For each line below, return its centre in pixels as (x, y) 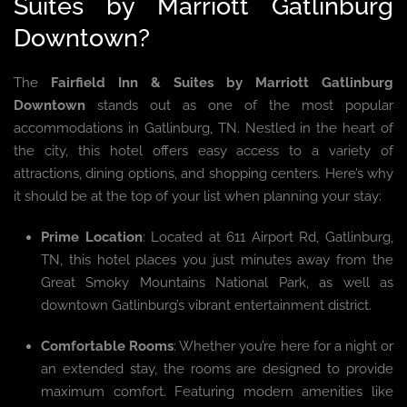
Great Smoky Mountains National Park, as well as (217, 283)
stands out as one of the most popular (239, 105)
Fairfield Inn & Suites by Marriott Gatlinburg (222, 83)
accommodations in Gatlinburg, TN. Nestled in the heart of (203, 128)
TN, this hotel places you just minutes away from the (217, 260)
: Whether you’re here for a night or (283, 346)
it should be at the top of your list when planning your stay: (198, 196)
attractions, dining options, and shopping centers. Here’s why (203, 174)
